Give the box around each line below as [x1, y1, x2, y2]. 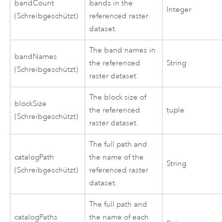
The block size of [89, 92, 147, 102]
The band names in [89, 45, 156, 55]
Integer [166, 4, 192, 14]
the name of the [89, 152, 144, 162]
